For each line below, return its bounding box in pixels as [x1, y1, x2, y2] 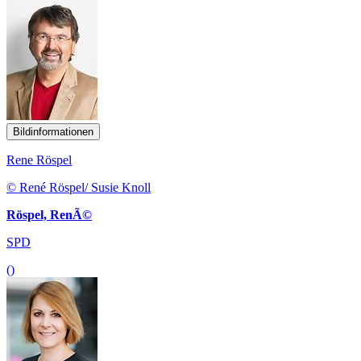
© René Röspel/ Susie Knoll [6, 180, 151, 195]
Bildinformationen [13, 126, 93, 139]
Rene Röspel [6, 153, 72, 168]
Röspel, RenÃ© [6, 208, 92, 222]
